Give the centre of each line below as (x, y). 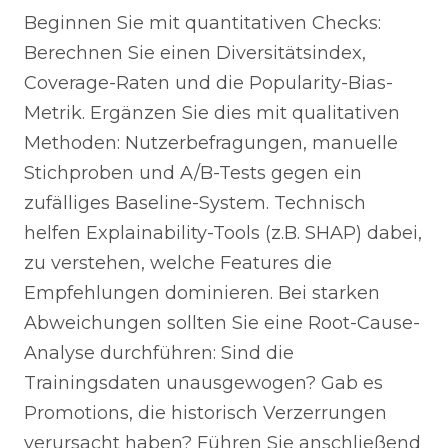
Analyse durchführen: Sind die (159, 353)
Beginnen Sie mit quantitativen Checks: (202, 23)
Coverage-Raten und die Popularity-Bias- (208, 83)
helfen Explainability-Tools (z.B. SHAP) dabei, (223, 233)
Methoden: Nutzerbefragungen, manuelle (211, 143)
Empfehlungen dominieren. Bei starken (202, 293)
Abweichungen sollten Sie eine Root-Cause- (222, 323)
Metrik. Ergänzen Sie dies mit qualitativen (212, 113)
